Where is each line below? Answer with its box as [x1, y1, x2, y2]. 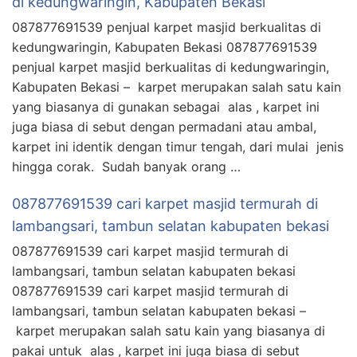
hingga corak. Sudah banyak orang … [12, 158, 241, 175]
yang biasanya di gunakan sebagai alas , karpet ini [12, 98, 320, 115]
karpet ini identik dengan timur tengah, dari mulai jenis [12, 138, 343, 155]
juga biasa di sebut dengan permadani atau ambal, [12, 118, 316, 135]
